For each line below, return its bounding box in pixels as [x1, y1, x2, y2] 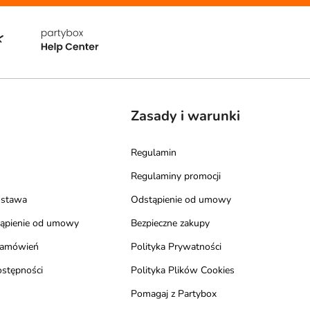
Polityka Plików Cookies [131, 263, 235, 277]
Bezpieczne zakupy [131, 216, 210, 230]
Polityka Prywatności [131, 239, 222, 253]
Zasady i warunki [131, 106, 241, 125]
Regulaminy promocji [131, 169, 221, 183]
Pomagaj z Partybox [131, 286, 217, 300]
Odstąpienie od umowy [131, 192, 232, 206]
